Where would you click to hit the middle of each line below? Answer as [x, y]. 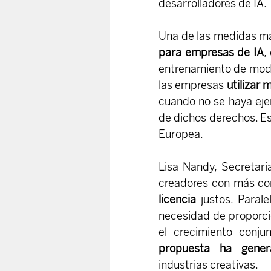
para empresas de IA [211, 52]
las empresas [193, 85]
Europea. [181, 134]
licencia [177, 199]
